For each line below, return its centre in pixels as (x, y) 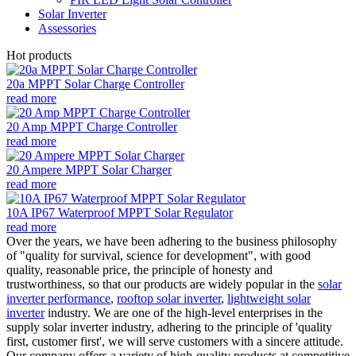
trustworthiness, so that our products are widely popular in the (162, 284)
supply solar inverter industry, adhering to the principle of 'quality (169, 327)
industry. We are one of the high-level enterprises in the (184, 312)
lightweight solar (269, 298)
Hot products (39, 55)
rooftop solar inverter (169, 298)
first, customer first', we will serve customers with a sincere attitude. (175, 341)
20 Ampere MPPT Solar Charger (89, 169)
